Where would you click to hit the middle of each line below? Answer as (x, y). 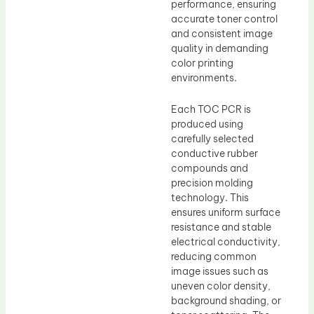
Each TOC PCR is (211, 110)
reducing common (214, 257)
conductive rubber (214, 154)
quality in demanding (220, 48)
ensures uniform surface (226, 213)
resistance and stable (221, 227)
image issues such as (220, 272)
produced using (207, 124)
